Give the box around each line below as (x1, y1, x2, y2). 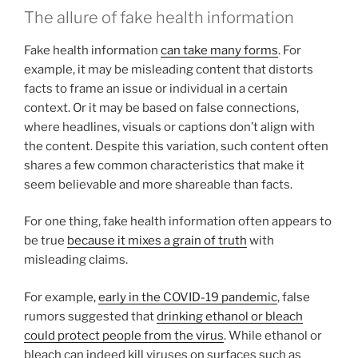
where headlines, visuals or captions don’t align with (24, 119, 315, 134)
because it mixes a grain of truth (67, 233, 247, 249)
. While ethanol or (224, 328, 322, 343)
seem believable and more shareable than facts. (24, 177, 292, 192)
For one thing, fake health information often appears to (24, 214, 332, 229)
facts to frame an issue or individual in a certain (24, 81, 288, 96)
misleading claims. (24, 253, 128, 268)
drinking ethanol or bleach (157, 308, 303, 324)
